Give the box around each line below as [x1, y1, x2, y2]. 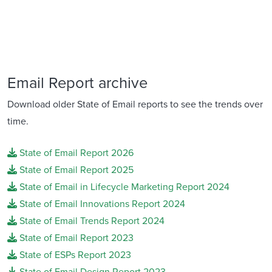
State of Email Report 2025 [17, 162, 134, 176]
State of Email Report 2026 [17, 145, 134, 159]
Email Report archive [7, 70, 148, 93]
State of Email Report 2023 [17, 230, 134, 244]
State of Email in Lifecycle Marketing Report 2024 [17, 179, 229, 193]
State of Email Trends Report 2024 [17, 213, 165, 227]
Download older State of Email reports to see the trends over [7, 97, 263, 110]
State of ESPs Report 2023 [17, 247, 131, 261]
